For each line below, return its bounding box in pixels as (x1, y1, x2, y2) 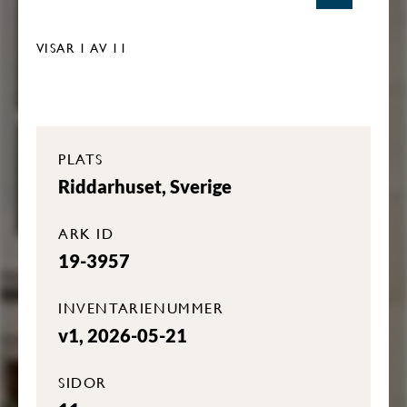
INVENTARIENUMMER (58, 297, 224, 319)
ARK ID (58, 223, 114, 244)
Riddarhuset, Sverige (58, 175, 232, 198)
